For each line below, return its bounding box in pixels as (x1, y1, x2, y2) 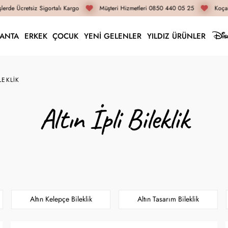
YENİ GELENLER (84, 31, 142, 41)
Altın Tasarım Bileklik (137, 194, 199, 204)
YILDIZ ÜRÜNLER (147, 31, 206, 41)
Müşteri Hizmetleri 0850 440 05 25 (94, 4, 189, 12)
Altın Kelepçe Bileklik (30, 194, 92, 204)
